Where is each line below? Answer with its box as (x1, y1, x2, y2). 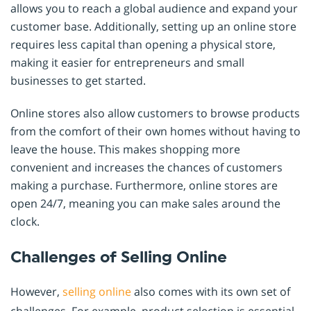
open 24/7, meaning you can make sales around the (10, 196, 280, 212)
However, (10, 284, 62, 300)
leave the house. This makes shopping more (10, 142, 240, 158)
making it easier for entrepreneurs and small (10, 54, 244, 70)
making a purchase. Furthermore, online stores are (10, 178, 278, 194)
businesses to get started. (10, 72, 146, 88)
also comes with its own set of (131, 284, 290, 300)
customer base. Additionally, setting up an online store (10, 18, 296, 34)
